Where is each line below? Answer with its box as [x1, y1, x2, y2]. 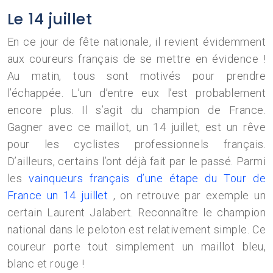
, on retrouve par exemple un [108, 189, 266, 202]
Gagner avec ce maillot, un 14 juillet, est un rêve [7, 121, 266, 133]
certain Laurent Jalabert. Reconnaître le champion [7, 206, 266, 219]
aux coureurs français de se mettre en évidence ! [7, 52, 266, 65]
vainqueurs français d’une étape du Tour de [29, 172, 266, 185]
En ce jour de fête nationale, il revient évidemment [7, 35, 266, 48]
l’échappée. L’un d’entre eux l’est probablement [7, 87, 266, 99]
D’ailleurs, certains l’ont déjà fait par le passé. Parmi [7, 155, 266, 168]
